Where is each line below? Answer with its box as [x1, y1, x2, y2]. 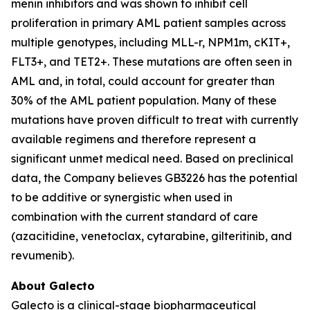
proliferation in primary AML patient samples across [11, 16, 286, 30]
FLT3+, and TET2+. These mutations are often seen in [11, 55, 292, 69]
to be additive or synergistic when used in [11, 190, 232, 204]
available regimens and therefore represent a [11, 132, 256, 146]
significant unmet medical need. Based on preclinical [11, 152, 293, 165]
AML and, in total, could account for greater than [11, 74, 275, 88]
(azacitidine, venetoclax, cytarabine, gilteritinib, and [11, 229, 292, 243]
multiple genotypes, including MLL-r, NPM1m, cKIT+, [11, 35, 290, 49]
